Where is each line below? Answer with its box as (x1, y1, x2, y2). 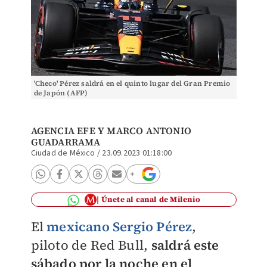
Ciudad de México (30, 147, 95, 159)
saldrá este (151, 236, 219, 254)
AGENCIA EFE (30, 124, 95, 137)
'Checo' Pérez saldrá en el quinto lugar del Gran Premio (33, 79, 231, 88)
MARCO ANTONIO (107, 124, 191, 137)
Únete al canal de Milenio (101, 194, 200, 204)
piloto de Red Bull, (30, 236, 151, 254)
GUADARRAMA (30, 135, 101, 148)
